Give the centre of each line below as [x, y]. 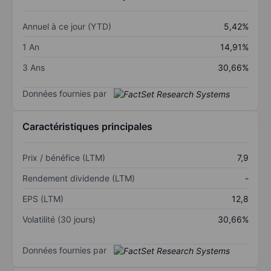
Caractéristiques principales [87, 127]
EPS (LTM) [43, 199]
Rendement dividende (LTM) [79, 178]
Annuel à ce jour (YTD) [67, 26]
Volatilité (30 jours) [59, 220]
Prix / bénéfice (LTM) [64, 158]
